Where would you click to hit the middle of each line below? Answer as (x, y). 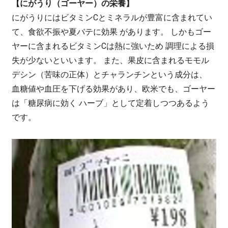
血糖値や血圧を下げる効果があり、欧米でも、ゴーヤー (113, 89)
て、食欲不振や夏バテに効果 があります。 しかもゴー (111, 32)
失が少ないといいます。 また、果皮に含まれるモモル (110, 60)
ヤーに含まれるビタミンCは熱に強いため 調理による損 (113, 46)
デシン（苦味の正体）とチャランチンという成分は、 (109, 75)
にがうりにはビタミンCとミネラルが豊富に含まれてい (112, 18)
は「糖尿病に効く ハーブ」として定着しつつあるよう (110, 103)
